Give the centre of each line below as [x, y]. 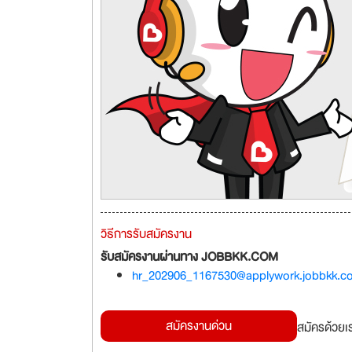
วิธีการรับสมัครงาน [146, 234]
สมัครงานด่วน [199, 326]
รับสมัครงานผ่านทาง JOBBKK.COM [189, 257]
